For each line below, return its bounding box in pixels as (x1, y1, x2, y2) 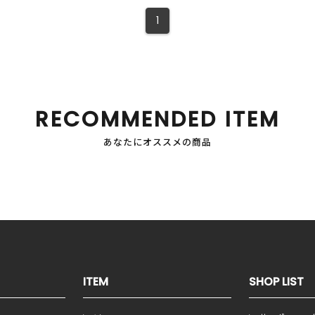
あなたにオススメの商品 (103, 135, 212, 149)
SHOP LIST (249, 273, 304, 290)
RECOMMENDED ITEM (35, 104, 280, 134)
